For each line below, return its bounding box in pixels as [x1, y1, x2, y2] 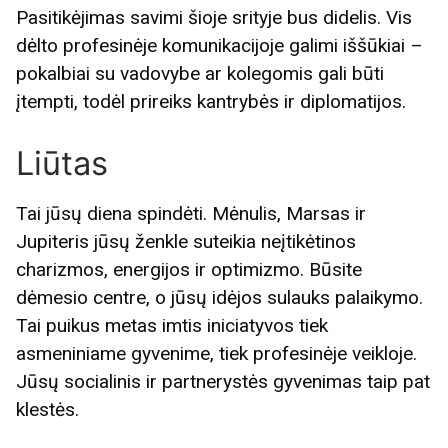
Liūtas [16, 142, 108, 183]
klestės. [16, 398, 79, 422]
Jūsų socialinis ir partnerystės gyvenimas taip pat [16, 370, 430, 394]
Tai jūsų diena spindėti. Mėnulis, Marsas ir [16, 202, 366, 226]
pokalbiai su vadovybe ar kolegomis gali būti [16, 62, 384, 86]
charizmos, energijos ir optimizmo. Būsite [16, 258, 362, 282]
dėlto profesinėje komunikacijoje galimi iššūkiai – [16, 34, 423, 58]
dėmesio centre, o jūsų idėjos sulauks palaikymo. [16, 286, 423, 310]
